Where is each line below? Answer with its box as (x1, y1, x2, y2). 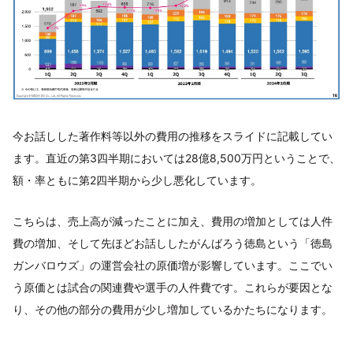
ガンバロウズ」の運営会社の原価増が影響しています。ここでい (13, 258, 333, 273)
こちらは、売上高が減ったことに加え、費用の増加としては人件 (13, 214, 333, 229)
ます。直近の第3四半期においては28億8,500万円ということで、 (13, 151, 340, 165)
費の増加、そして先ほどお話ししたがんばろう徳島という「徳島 (13, 236, 333, 251)
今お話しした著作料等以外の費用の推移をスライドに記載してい (13, 129, 333, 143)
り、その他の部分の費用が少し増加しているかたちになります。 (13, 303, 333, 317)
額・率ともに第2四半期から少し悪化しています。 (13, 173, 262, 188)
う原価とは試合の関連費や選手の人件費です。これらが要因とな (13, 281, 333, 295)
